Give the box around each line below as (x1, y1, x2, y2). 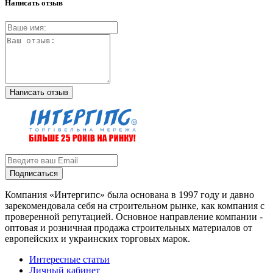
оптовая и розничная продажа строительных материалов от (5, 222, 252, 233)
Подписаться (10, 169, 58, 179)
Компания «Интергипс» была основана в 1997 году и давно (5, 190, 254, 200)
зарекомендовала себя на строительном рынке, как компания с (5, 200, 264, 211)
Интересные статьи (29, 254, 110, 265)
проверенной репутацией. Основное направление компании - (5, 211, 263, 222)
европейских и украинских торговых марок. (5, 233, 190, 244)
